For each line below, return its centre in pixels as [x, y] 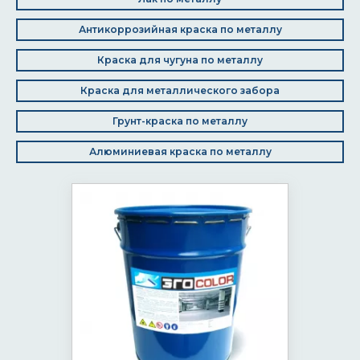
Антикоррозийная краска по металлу [180, 29]
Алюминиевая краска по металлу [180, 151]
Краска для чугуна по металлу [180, 60]
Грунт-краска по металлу [180, 121]
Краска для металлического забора [180, 90]
